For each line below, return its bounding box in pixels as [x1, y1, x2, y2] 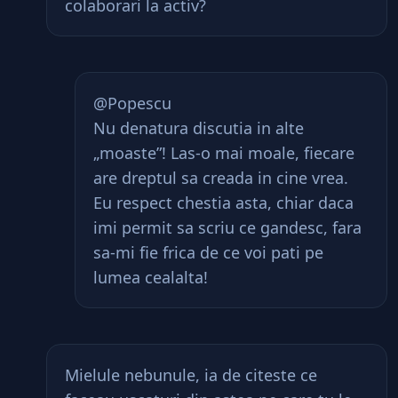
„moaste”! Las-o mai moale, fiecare [93, 142, 354, 163]
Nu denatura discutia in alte [93, 117, 304, 139]
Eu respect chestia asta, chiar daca [93, 192, 354, 213]
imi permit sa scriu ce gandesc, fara [93, 217, 362, 238]
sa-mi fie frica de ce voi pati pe [93, 242, 323, 263]
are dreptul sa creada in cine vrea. [93, 167, 348, 188]
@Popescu [93, 92, 171, 114]
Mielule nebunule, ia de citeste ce [65, 364, 317, 386]
